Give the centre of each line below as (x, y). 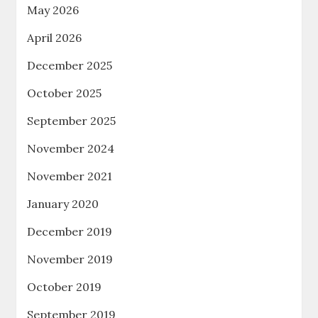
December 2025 (70, 66)
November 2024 (71, 149)
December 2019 (70, 232)
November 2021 (70, 176)
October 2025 (65, 93)
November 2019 (70, 259)
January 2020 (63, 204)
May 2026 (53, 10)
